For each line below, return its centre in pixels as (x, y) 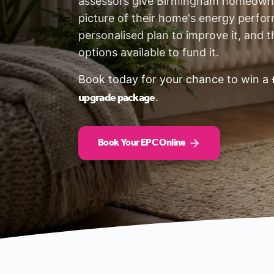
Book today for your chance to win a (175, 79)
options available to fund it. (149, 52)
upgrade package (117, 98)
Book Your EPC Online (142, 143)
